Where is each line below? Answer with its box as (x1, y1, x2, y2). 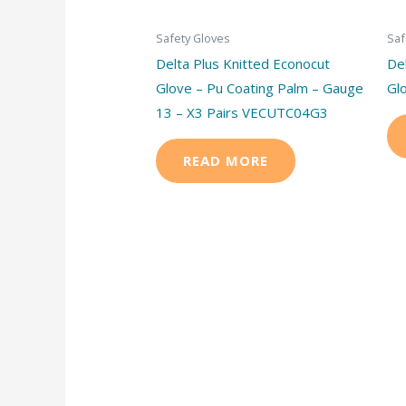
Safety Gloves (156, 30, 231, 47)
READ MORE (183, 150, 269, 169)
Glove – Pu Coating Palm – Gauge (156, 78, 364, 97)
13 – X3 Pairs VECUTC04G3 (156, 102, 329, 121)
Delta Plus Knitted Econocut (156, 53, 331, 72)
